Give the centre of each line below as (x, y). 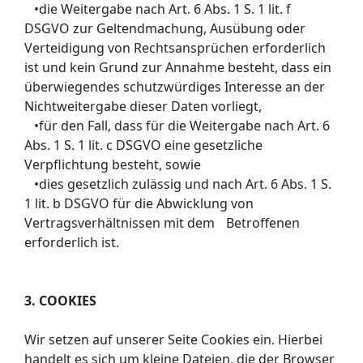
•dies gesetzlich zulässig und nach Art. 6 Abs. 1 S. (178, 184)
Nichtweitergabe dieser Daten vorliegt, (143, 106)
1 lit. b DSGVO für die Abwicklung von (139, 203)
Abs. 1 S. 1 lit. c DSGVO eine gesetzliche (143, 145)
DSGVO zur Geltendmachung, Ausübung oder (165, 28)
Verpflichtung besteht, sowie (113, 164)
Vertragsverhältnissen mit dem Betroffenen (162, 222)
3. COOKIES (60, 300)
